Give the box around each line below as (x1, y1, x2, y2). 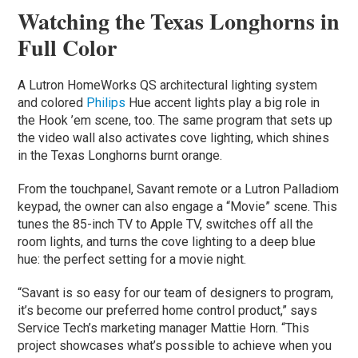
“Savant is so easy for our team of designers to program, (18, 284, 334, 300)
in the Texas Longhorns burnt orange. (18, 147, 223, 163)
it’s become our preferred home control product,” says (18, 302, 318, 318)
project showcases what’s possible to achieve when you (18, 337, 332, 353)
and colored (18, 94, 87, 110)
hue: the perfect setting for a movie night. (18, 251, 247, 267)
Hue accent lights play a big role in (129, 94, 320, 110)
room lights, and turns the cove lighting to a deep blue (18, 233, 316, 249)
